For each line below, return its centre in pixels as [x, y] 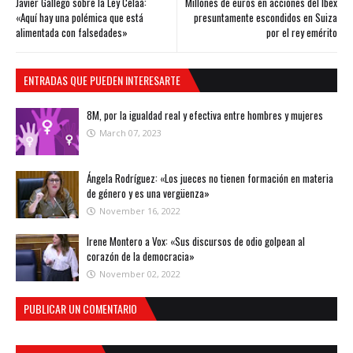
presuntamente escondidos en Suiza [266, 18]
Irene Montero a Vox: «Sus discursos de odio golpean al [196, 242]
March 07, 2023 [130, 133]
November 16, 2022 [140, 211]
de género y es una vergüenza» [148, 193]
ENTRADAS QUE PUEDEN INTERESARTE [102, 80]
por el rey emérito [302, 33]
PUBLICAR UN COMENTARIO [80, 309]
